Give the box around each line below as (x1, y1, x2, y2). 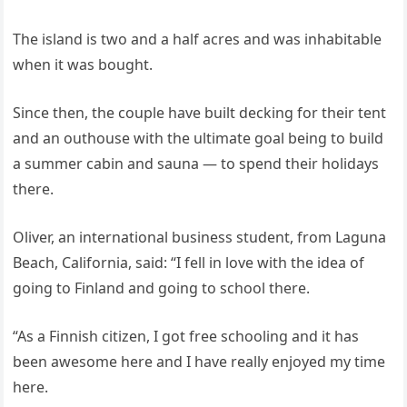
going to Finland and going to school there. (13, 277, 311, 298)
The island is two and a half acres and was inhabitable (13, 28, 382, 49)
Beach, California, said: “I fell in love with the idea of (13, 252, 365, 273)
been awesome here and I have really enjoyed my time (13, 351, 386, 372)
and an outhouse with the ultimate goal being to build (13, 127, 384, 148)
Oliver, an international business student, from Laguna (13, 226, 387, 247)
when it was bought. (13, 54, 154, 74)
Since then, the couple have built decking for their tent (13, 102, 387, 123)
